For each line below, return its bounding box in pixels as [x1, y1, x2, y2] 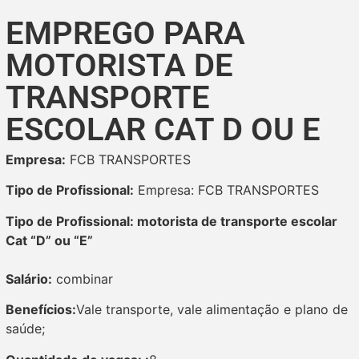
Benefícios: [6, 301, 76, 318]
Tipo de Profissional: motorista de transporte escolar [6, 212, 337, 229]
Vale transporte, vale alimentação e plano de [76, 301, 348, 318]
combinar [52, 270, 113, 287]
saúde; [6, 321, 45, 337]
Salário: [6, 270, 52, 287]
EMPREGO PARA [6, 14, 245, 52]
